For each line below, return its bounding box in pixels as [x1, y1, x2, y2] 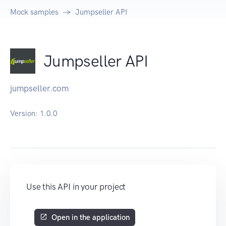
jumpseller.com [10, 83, 69, 94]
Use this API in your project [26, 182, 126, 192]
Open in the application [51, 213, 130, 222]
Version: [10, 109, 40, 119]
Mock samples [10, 8, 59, 17]
